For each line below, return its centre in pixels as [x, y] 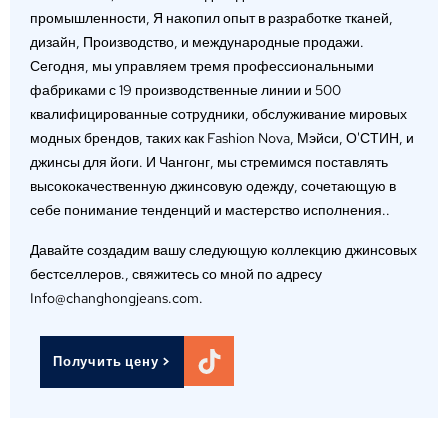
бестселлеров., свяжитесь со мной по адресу [176, 274]
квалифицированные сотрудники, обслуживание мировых [218, 114]
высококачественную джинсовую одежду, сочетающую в [213, 186]
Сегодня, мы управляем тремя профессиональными [202, 66]
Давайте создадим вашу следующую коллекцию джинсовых [223, 250]
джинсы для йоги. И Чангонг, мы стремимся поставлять [209, 162]
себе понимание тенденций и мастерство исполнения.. [210, 210]
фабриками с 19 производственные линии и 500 [185, 90]
